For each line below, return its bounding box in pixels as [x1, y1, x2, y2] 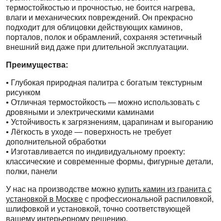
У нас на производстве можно [6, 184, 117, 193]
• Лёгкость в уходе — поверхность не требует [6, 127, 172, 136]
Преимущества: [6, 60, 68, 69]
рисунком [6, 88, 40, 97]
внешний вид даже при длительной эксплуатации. [6, 42, 188, 51]
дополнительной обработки [6, 137, 106, 146]
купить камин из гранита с [117, 184, 212, 193]
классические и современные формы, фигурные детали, [6, 157, 213, 166]
